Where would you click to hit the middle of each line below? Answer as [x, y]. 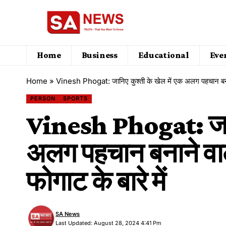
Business [99, 55]
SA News [68, 214]
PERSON [43, 99]
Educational [163, 55]
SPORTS [76, 99]
